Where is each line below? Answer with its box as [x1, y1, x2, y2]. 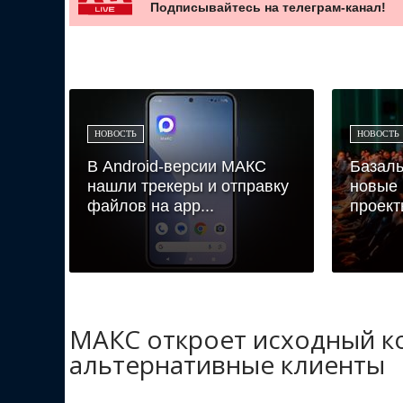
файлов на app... [87, 196, 214, 215]
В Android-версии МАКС [87, 157, 266, 175]
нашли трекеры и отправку [87, 176, 289, 195]
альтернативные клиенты [69, 346, 385, 381]
